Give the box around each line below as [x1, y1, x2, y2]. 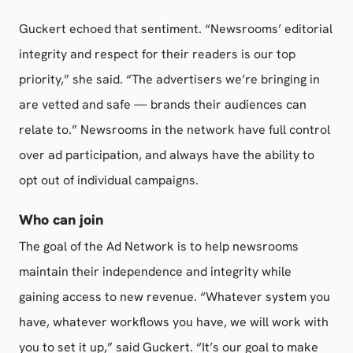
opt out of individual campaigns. [19, 172, 199, 188]
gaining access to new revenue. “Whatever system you [19, 288, 330, 305]
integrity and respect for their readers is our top [19, 46, 295, 62]
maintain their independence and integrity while [19, 263, 292, 280]
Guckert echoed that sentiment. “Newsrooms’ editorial [19, 20, 333, 37]
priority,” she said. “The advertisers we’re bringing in [19, 71, 320, 87]
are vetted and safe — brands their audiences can [19, 96, 307, 113]
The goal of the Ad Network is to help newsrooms [19, 238, 299, 255]
